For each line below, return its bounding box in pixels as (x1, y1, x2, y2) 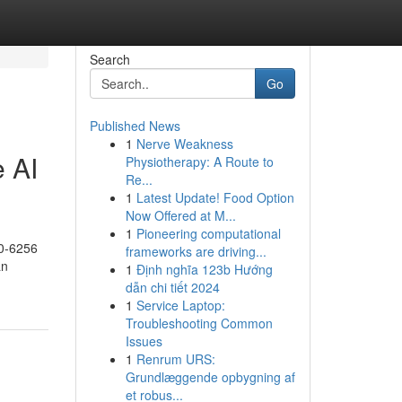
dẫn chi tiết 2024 (125, 278, 220, 296)
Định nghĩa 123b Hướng (135, 260, 273, 278)
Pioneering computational (135, 224, 281, 242)
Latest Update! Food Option (135, 188, 294, 206)
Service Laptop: (135, 296, 225, 314)
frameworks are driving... (125, 242, 267, 260)
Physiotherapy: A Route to (125, 153, 274, 170)
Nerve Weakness (135, 135, 233, 153)
